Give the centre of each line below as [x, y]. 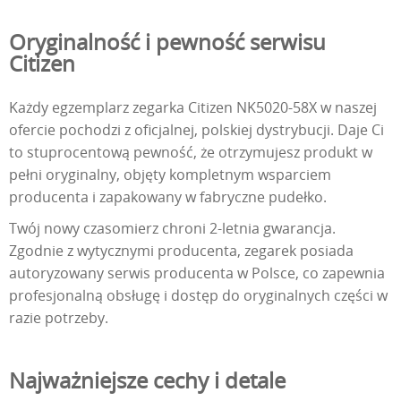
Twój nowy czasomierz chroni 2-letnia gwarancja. [172, 229]
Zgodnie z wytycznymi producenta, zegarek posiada [181, 251]
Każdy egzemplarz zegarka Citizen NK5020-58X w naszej [193, 108]
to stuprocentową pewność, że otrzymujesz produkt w [191, 153]
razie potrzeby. [59, 318]
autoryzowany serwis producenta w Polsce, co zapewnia [197, 273]
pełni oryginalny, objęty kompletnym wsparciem [170, 175]
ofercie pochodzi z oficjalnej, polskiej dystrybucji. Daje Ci [196, 130]
